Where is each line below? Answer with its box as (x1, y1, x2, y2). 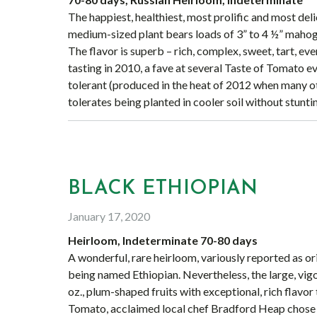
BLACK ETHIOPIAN (68, 179, 258, 199)
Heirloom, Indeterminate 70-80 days (68, 234, 258, 247)
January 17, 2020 (68, 209, 150, 223)
